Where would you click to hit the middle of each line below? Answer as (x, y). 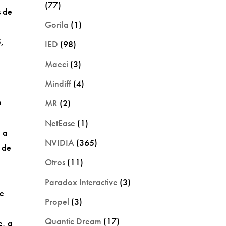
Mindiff (58, 83)
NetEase (60, 123)
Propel (57, 201)
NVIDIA (60, 142)
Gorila (57, 24)
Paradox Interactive (81, 182)
